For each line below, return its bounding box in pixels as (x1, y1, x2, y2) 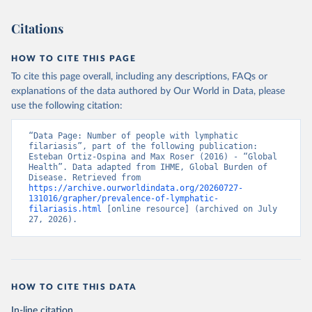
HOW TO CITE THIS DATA (11, 283, 137, 291)
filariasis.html (29, 204, 102, 214)
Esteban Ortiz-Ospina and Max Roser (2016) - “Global (29, 152, 277, 162)
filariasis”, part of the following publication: (29, 141, 258, 151)
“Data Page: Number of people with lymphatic (29, 131, 238, 141)
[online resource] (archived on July (102, 204, 277, 214)
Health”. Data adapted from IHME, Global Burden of (29, 162, 267, 172)
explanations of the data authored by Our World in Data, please (11, 86, 285, 96)
